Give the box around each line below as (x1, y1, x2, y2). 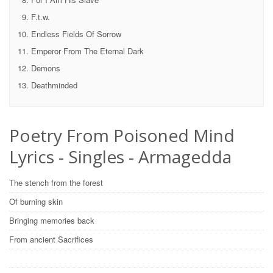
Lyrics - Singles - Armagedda (9, 145, 232, 168)
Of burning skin (9, 196, 65, 207)
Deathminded (31, 79, 77, 91)
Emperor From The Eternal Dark (31, 45, 144, 57)
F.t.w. (31, 11, 50, 23)
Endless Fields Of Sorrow (31, 28, 121, 40)
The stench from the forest (9, 177, 105, 188)
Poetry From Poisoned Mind (9, 124, 235, 147)
